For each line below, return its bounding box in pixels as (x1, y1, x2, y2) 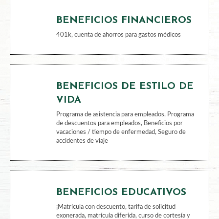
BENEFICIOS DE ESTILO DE (56, 154, 194, 164)
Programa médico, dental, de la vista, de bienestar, (56, 30, 193, 36)
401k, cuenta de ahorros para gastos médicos (56, 105, 181, 111)
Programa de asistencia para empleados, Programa (56, 184, 194, 191)
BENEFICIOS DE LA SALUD (56, 14, 190, 23)
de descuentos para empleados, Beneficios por (56, 193, 183, 199)
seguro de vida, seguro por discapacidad (56, 39, 165, 45)
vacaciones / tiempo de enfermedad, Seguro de (56, 202, 186, 208)
